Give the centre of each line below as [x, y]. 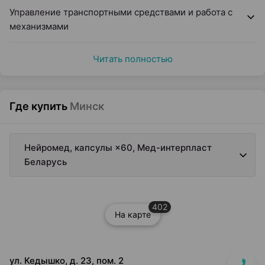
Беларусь [46, 162]
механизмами [39, 26]
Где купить [38, 106]
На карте [132, 214]
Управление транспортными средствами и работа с [121, 12]
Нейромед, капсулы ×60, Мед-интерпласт [118, 148]
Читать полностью [132, 59]
